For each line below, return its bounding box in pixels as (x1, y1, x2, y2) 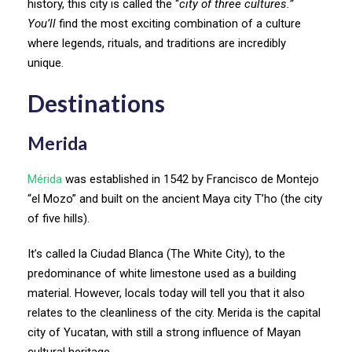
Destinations (27, 88, 165, 117)
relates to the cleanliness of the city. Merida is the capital (27, 305, 321, 320)
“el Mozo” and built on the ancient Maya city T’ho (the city (27, 191, 322, 206)
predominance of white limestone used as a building (27, 266, 296, 280)
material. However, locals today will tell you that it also (27, 285, 305, 300)
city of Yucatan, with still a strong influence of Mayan (27, 324, 301, 339)
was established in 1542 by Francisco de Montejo (62, 171, 319, 186)
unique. (27, 55, 64, 70)
